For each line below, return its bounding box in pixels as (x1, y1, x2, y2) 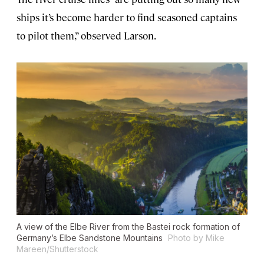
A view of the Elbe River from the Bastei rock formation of (16, 221, 240, 232)
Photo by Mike (168, 232, 225, 243)
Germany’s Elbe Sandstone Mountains (16, 232, 165, 243)
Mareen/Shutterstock (16, 243, 98, 254)
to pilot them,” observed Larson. (16, 28, 156, 42)
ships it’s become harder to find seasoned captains (16, 10, 237, 24)
